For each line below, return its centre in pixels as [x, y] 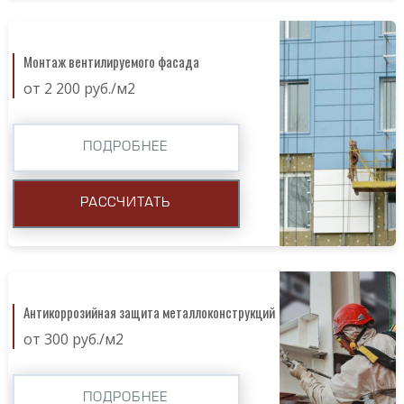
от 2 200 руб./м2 [79, 88]
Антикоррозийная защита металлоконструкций [149, 312]
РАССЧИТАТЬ [125, 203]
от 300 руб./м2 [73, 339]
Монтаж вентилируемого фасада [111, 61]
